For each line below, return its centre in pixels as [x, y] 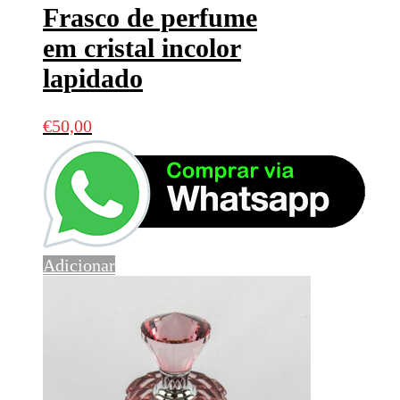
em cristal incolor [142, 48]
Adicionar [79, 266]
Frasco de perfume [150, 18]
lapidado [93, 79]
